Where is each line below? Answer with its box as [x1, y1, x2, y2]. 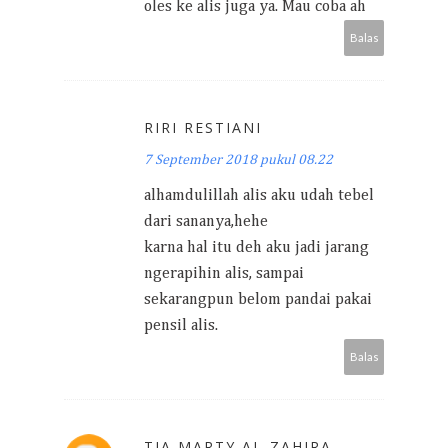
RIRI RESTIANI [144, 117, 262, 137]
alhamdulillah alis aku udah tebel [144, 187, 374, 204]
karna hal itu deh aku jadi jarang [144, 239, 369, 256]
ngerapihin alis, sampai [144, 265, 304, 282]
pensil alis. [144, 317, 218, 334]
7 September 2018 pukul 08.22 [144, 152, 333, 167]
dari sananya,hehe [144, 213, 268, 230]
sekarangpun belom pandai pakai [144, 291, 372, 308]
